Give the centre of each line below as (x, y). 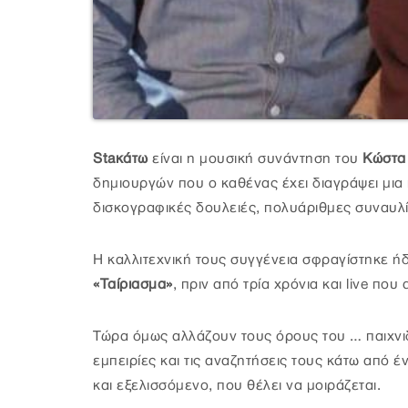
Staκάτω (121, 159)
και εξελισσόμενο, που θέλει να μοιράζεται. (237, 386)
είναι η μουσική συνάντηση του (253, 159)
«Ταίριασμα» (133, 285)
